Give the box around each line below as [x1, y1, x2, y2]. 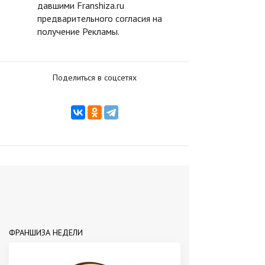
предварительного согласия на [37, 12, 162, 24]
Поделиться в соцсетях [53, 72, 137, 83]
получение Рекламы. [37, 25, 119, 37]
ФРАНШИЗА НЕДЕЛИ [9, 227, 83, 238]
